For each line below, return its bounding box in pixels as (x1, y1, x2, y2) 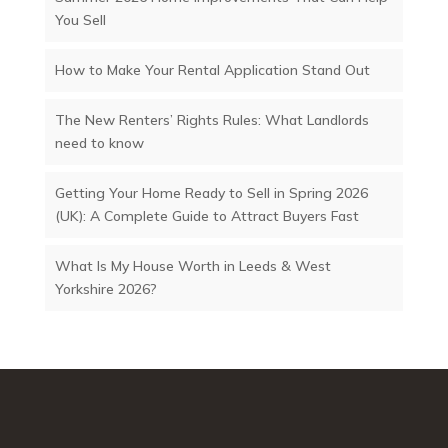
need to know (54, 134, 144, 152)
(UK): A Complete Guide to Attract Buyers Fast (54, 207, 359, 225)
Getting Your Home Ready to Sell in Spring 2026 (54, 184, 368, 202)
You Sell (54, 11, 106, 29)
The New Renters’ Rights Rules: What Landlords (54, 111, 369, 129)
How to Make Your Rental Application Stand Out (54, 61, 370, 79)
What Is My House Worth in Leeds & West (54, 257, 331, 275)
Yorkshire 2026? (54, 280, 157, 298)
